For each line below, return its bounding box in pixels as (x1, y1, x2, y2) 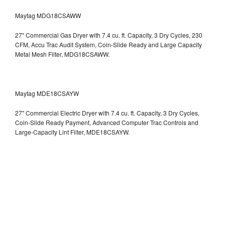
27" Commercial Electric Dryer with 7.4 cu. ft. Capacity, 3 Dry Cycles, (15, 108, 199, 117)
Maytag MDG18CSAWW (15, 11, 81, 20)
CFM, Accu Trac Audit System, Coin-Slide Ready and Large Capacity (15, 40, 202, 49)
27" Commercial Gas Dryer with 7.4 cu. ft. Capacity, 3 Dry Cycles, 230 (15, 30, 202, 39)
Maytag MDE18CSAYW (15, 88, 79, 97)
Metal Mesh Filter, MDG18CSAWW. (15, 49, 109, 58)
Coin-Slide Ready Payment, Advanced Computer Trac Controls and (15, 118, 198, 127)
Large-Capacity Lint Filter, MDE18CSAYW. (15, 127, 130, 136)
